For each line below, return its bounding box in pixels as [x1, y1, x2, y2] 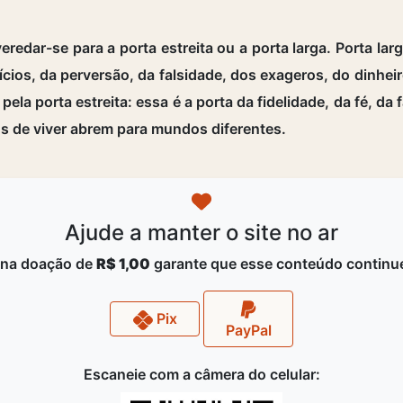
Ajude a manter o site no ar [65, 219, 338, 246]
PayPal [225, 320, 272, 339]
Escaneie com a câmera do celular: [83, 364, 320, 383]
